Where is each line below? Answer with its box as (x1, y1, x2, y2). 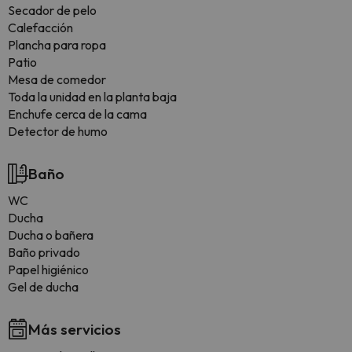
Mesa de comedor (8, 71, 106, 87)
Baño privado (8, 244, 80, 260)
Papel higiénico (8, 262, 89, 277)
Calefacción (8, 20, 73, 35)
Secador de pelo (8, 2, 97, 18)
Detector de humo (8, 123, 108, 139)
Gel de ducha (8, 279, 79, 295)
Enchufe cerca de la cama (8, 106, 147, 122)
